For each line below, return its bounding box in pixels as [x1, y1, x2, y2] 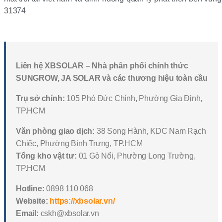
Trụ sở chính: [16, 94, 65, 103]
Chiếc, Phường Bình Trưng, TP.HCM [16, 139, 143, 148]
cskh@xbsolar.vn [38, 209, 99, 218]
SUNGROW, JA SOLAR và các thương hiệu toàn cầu [16, 74, 208, 83]
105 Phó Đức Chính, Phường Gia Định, [64, 94, 203, 103]
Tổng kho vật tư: [16, 152, 77, 161]
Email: [16, 209, 39, 218]
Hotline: [16, 184, 45, 193]
